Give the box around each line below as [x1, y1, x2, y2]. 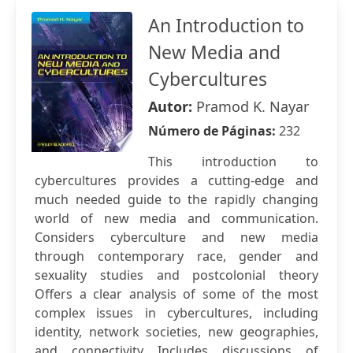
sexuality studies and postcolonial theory [35, 266, 318, 284]
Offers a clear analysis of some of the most [35, 285, 318, 303]
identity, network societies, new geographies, [35, 323, 318, 340]
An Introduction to [148, 13, 304, 38]
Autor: [148, 97, 196, 116]
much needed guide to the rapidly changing [35, 191, 318, 208]
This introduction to [148, 153, 318, 170]
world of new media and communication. [35, 210, 318, 227]
